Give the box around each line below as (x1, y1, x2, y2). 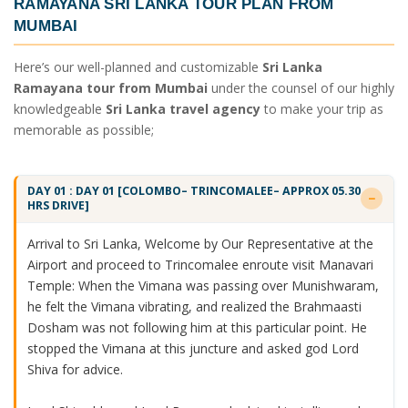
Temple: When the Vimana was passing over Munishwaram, (26, 276, 379, 294)
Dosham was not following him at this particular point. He (26, 318, 367, 336)
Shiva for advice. (26, 360, 123, 378)
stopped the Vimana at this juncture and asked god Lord (26, 339, 359, 357)
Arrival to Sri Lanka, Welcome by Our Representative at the (26, 234, 373, 252)
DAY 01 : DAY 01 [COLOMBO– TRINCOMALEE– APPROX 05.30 (26, 183, 361, 199)
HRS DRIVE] (26, 198, 89, 214)
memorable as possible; (14, 120, 154, 138)
